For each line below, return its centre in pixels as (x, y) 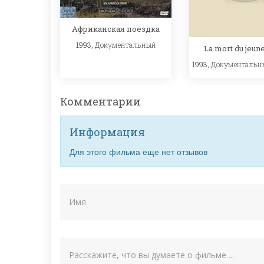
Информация (107, 132)
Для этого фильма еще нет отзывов (138, 151)
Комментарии (100, 101)
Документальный (125, 45)
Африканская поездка (116, 29)
